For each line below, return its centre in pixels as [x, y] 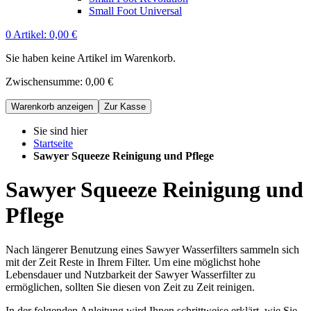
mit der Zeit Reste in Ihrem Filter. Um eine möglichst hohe [133, 262]
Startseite [53, 143]
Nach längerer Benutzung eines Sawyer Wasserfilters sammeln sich [152, 249]
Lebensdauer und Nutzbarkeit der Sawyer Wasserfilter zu [131, 274]
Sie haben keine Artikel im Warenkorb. [91, 58]
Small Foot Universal [135, 10]
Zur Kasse [125, 106]
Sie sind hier [60, 131]
